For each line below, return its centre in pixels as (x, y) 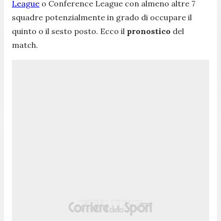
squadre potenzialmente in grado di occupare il (102, 17)
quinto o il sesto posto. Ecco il (69, 31)
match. (25, 45)
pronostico (150, 31)
